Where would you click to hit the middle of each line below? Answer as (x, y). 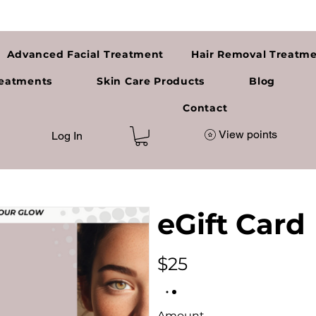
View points (248, 134)
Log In (67, 136)
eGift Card (231, 224)
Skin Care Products (151, 81)
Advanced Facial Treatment (85, 54)
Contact (205, 108)
